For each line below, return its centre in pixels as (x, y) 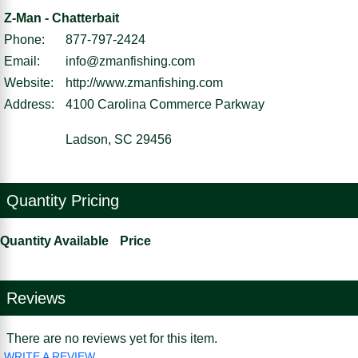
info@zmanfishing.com (130, 61)
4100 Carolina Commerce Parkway (165, 104)
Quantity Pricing (63, 200)
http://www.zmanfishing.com (144, 82)
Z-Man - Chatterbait (62, 18)
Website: (29, 82)
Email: (22, 61)
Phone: (24, 39)
